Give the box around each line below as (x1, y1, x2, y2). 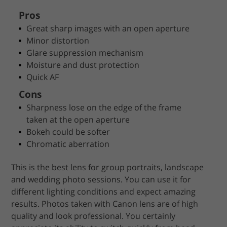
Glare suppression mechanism (26, 47, 144, 59)
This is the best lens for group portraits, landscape (11, 162, 204, 173)
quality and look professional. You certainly (11, 210, 176, 222)
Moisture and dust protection (26, 59, 140, 71)
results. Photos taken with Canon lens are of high (11, 198, 199, 210)
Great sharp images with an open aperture (26, 23, 190, 34)
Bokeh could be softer (26, 126, 110, 138)
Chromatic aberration (26, 138, 110, 150)
